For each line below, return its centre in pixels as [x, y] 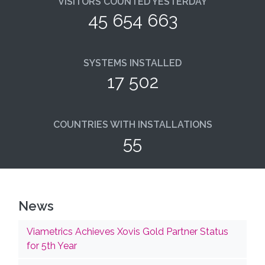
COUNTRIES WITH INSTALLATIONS [132, 124]
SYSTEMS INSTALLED [132, 63]
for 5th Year [52, 246]
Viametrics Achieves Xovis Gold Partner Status [128, 232]
